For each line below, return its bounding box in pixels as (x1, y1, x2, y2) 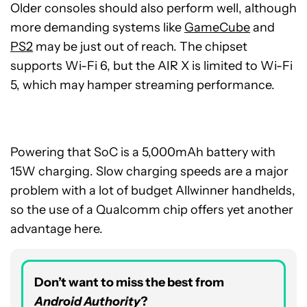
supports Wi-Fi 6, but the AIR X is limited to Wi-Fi (10, 58, 293, 73)
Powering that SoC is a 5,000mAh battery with (10, 145, 275, 160)
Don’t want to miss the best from (34, 275, 224, 290)
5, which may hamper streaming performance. (10, 77, 275, 93)
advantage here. (10, 221, 103, 236)
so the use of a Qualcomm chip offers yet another (10, 202, 293, 217)
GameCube (184, 20, 250, 35)
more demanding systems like (10, 20, 184, 35)
